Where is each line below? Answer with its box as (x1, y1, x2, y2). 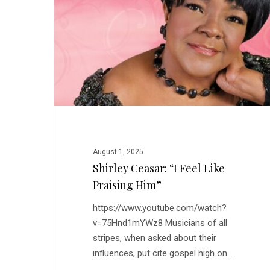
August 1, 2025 (92, 148, 143, 157)
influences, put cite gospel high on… (92, 248, 233, 259)
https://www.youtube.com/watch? (92, 202, 227, 214)
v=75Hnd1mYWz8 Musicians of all (92, 218, 227, 229)
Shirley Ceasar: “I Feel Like (92, 161, 225, 176)
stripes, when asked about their (92, 233, 216, 244)
